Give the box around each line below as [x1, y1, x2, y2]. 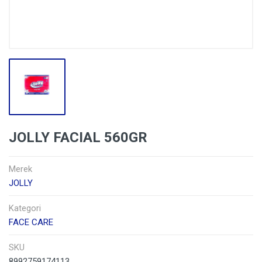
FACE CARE [9, 217, 53, 227]
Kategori [9, 203, 41, 213]
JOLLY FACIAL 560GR [9, 129, 147, 146]
